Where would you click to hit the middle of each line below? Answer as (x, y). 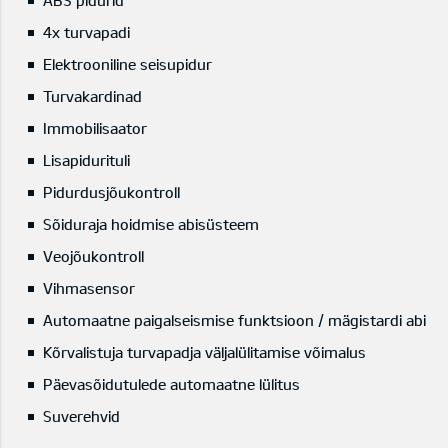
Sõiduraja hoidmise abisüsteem (150, 224)
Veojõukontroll (93, 256)
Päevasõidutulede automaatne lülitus (171, 384)
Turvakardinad (92, 96)
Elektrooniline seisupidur (127, 64)
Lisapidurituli (86, 160)
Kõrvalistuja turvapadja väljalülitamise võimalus (204, 352)
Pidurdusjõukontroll (111, 192)
